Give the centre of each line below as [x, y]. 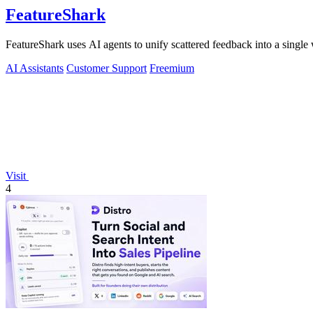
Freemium [172, 68]
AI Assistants [35, 68]
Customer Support [107, 68]
